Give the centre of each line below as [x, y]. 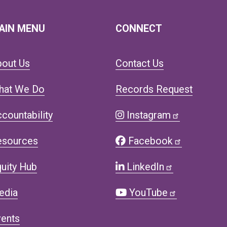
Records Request [154, 89]
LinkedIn [144, 167]
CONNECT [139, 28]
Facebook [149, 141]
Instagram [148, 115]
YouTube [147, 193]
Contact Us [140, 63]
